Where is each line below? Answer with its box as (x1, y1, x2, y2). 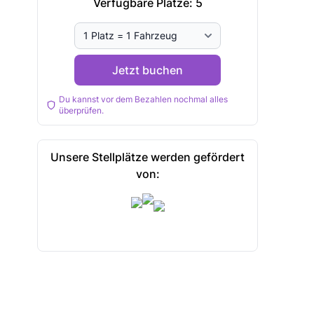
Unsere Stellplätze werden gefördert (50, 149, 245, 164)
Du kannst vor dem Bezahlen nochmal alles (59, 93, 228, 104)
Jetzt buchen (112, 62, 184, 77)
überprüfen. (59, 104, 104, 116)
